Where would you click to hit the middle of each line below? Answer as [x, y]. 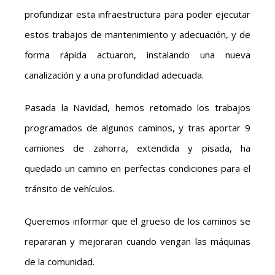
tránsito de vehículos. [69, 189]
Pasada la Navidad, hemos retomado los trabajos [137, 108]
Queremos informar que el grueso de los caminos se [137, 221]
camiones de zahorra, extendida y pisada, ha [137, 148]
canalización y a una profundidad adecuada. [114, 75]
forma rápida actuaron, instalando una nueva [137, 55]
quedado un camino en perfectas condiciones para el [137, 168]
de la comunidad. [60, 262]
